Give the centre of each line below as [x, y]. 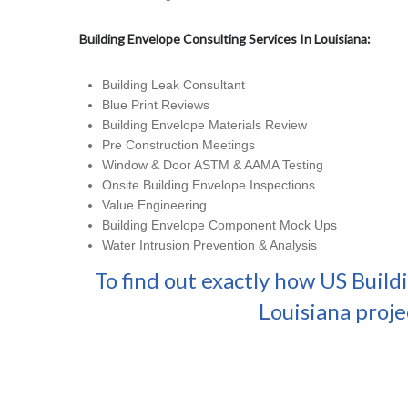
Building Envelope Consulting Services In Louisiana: [225, 39]
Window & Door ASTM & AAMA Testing [213, 165]
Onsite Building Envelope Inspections [209, 185]
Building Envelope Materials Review [204, 125]
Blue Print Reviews [156, 105]
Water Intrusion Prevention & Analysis [209, 245]
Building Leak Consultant [173, 85]
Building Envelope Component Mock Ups [219, 225]
